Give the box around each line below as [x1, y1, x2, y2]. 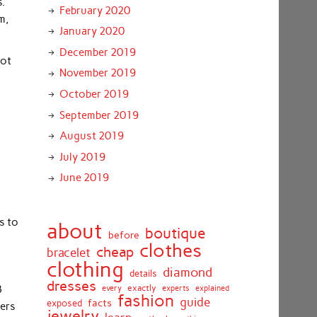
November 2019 [59, 67, 136, 80]
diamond [162, 264, 212, 279]
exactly [127, 282, 156, 293]
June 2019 [59, 171, 109, 185]
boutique [144, 224, 205, 242]
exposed [46, 297, 82, 309]
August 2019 [59, 129, 124, 143]
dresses [46, 277, 96, 294]
